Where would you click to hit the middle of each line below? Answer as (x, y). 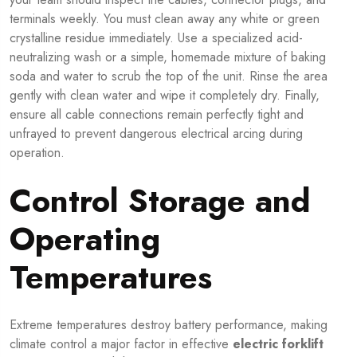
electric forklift (278, 343)
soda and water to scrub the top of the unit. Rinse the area (169, 76)
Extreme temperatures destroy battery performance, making (169, 324)
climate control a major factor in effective (121, 343)
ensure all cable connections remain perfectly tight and (157, 114)
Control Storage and (160, 200)
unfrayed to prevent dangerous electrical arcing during (156, 133)
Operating (85, 239)
